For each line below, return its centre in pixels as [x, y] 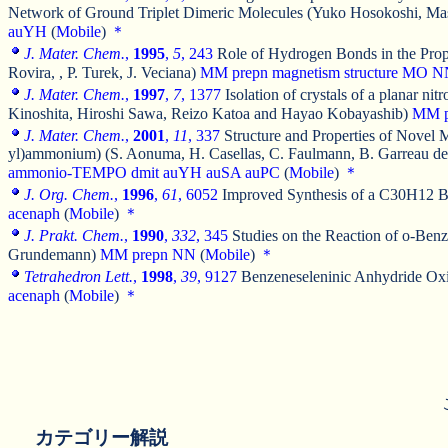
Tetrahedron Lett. [78, 276]
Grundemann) [54, 254]
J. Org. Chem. [69, 194]
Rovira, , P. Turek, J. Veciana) [104, 72]
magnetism [306, 72]
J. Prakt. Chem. [74, 235]
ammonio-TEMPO [67, 172]
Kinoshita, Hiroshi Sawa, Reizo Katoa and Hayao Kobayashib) [210, 113]
